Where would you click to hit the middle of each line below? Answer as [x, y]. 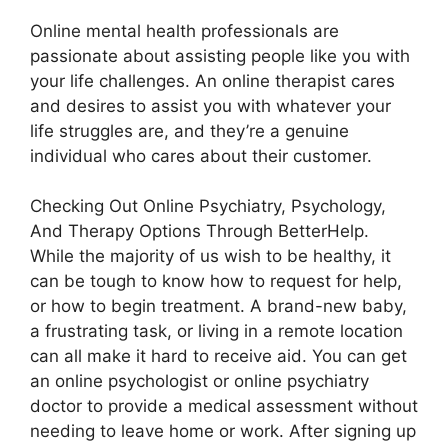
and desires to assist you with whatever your [210, 105]
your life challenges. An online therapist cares [212, 80]
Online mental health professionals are [184, 30]
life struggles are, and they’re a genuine [189, 130]
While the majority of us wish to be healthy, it [210, 256]
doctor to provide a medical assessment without [224, 406]
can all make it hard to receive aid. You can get [218, 356]
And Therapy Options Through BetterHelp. [199, 231]
